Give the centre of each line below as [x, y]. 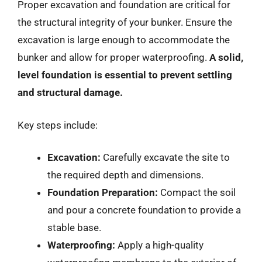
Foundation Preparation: [103, 192]
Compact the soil [197, 192]
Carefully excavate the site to [165, 157]
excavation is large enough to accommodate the [124, 40]
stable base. [74, 227]
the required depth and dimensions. [125, 175]
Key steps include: [58, 125]
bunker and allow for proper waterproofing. [113, 57]
